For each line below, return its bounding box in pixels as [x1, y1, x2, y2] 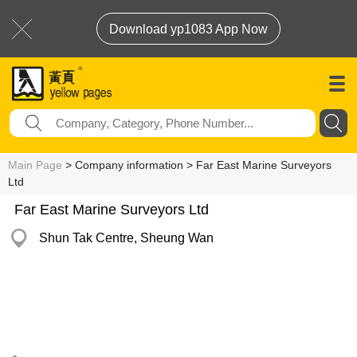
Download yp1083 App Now [109, 22, 268, 36]
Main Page [8, 159, 62, 171]
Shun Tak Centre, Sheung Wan [39, 231, 214, 245]
